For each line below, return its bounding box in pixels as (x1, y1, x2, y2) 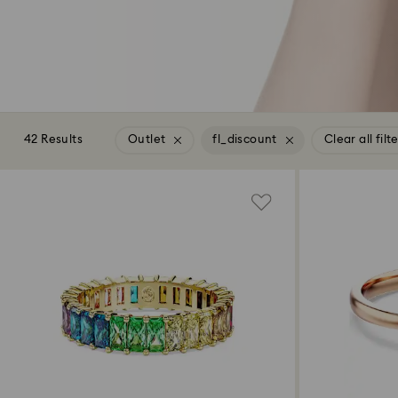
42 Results (24, 134, 83, 146)
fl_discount (212, 134, 277, 147)
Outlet (128, 134, 166, 147)
